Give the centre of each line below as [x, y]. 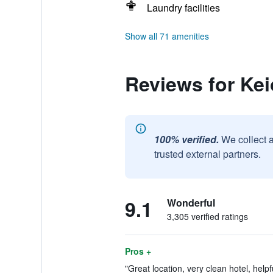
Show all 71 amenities [167, 36]
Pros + [138, 251]
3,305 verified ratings [207, 216]
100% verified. [186, 139]
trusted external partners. [207, 154]
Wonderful [191, 203]
